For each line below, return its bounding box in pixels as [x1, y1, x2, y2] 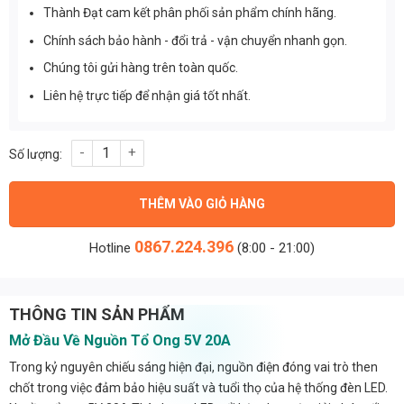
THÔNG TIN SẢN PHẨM [9, 304, 185, 324]
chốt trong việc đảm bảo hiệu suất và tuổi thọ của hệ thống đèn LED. [9, 380, 388, 395]
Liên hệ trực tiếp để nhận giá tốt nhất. [43, 87, 252, 103]
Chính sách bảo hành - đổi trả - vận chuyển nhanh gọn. [43, 32, 348, 48]
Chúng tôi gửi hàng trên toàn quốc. [43, 60, 239, 76]
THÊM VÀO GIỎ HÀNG [139, 196, 265, 211]
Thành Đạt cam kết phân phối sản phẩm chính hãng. [43, 5, 337, 21]
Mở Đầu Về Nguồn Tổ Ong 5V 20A [9, 331, 231, 349]
